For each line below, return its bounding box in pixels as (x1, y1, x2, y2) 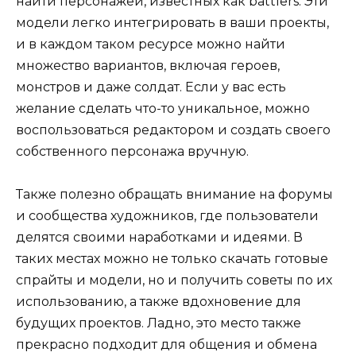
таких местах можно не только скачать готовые (16, 251, 328, 267)
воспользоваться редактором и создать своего (16, 122, 331, 138)
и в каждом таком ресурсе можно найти (16, 37, 285, 52)
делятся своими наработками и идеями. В (16, 230, 303, 246)
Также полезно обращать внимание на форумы (16, 187, 333, 203)
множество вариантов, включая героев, (16, 58, 280, 74)
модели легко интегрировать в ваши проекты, (16, 15, 329, 31)
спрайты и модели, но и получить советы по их (16, 273, 332, 288)
